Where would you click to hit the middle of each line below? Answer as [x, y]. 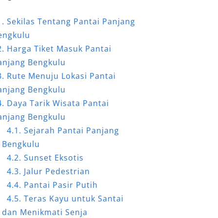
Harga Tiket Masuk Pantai [59, 48]
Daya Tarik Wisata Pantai [58, 103]
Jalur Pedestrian [57, 171]
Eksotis [68, 157]
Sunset [38, 157]
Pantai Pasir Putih [61, 185]
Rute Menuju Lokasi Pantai [62, 76]
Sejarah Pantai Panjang [72, 130]
